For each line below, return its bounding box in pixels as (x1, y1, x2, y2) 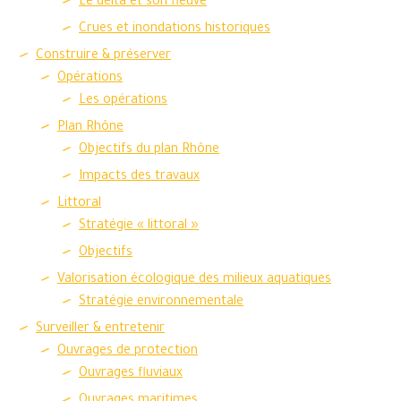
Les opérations (79, 94, 167, 108)
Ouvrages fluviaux (79, 367, 183, 381)
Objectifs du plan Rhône (79, 143, 219, 158)
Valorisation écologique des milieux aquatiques (57, 273, 331, 287)
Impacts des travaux (79, 170, 200, 184)
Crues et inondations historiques (79, 22, 270, 37)
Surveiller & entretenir (36, 322, 165, 337)
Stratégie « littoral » (79, 219, 199, 234)
